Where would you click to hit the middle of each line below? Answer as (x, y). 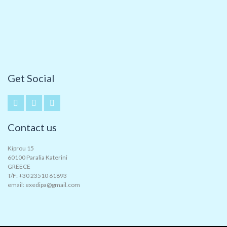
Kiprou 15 (21, 148)
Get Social (31, 78)
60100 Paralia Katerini (37, 157)
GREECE (19, 166)
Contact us (32, 127)
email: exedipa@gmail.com (44, 185)
